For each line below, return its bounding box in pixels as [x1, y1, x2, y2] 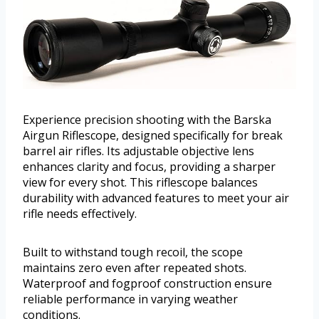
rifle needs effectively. [23, 205, 137, 221]
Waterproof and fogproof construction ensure [23, 275, 272, 291]
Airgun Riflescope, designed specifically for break [23, 127, 283, 143]
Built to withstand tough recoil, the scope [23, 244, 243, 260]
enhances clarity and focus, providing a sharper [23, 158, 276, 174]
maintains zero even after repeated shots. [23, 259, 246, 276]
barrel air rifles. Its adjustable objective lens [23, 142, 254, 159]
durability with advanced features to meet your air [23, 189, 289, 206]
